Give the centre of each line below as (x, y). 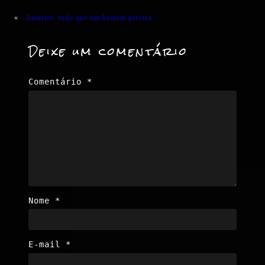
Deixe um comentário (108, 52)
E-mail (47, 245)
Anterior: (41, 18)
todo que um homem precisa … (110, 18)
